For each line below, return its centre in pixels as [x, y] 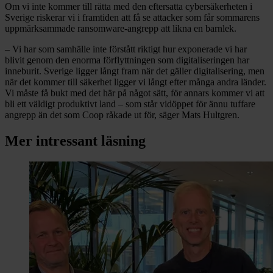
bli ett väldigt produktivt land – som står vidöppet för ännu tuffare [130, 104]
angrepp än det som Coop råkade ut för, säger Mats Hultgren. [122, 115]
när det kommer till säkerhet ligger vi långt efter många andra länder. [136, 82]
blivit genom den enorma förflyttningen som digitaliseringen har [127, 60]
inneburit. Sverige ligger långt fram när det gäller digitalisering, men [135, 71]
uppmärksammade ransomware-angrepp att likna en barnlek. [121, 29]
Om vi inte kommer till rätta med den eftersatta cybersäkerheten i [129, 7]
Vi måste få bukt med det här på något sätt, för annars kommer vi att [135, 93]
